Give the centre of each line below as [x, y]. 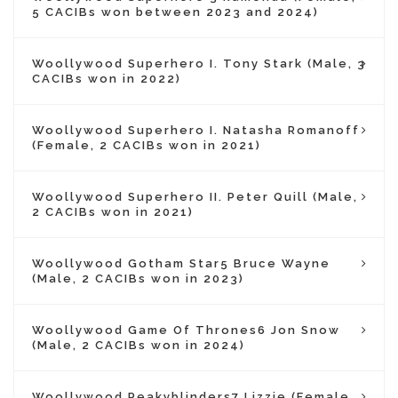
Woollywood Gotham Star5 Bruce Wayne [181, 263]
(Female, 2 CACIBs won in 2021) [147, 145]
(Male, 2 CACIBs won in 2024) [139, 345]
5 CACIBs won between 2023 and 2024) [175, 12]
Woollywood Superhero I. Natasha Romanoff [196, 130]
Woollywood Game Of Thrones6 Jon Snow [186, 330]
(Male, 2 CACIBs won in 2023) [138, 279]
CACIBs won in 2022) [107, 79]
